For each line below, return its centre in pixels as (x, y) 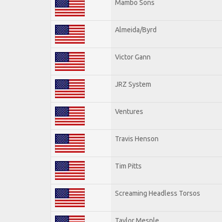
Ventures (129, 111)
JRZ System (133, 84)
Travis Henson (137, 139)
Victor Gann (133, 57)
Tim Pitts (128, 166)
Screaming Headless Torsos (158, 193)
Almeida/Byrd (136, 29)
